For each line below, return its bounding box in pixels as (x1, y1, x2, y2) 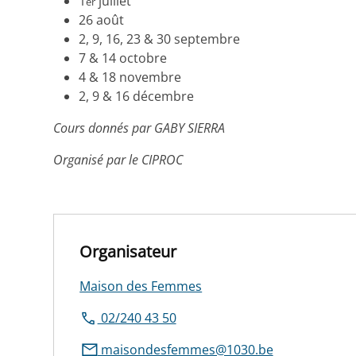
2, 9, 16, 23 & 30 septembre (79, 30, 241, 48)
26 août (79, 11, 125, 29)
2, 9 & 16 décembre (79, 87, 195, 106)
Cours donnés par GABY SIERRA (53, 119, 226, 137)
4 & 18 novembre (79, 68, 182, 87)
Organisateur (79, 241, 177, 263)
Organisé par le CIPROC (53, 151, 184, 169)
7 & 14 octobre (79, 49, 168, 68)
